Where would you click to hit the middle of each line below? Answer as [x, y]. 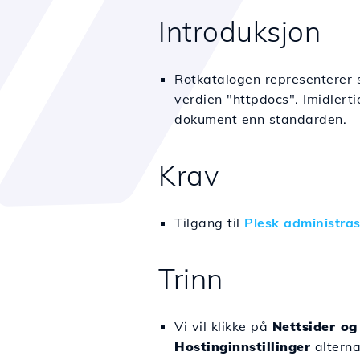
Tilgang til [209, 223]
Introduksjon [239, 31]
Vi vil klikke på [223, 326]
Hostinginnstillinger [242, 346]
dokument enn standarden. [260, 119]
